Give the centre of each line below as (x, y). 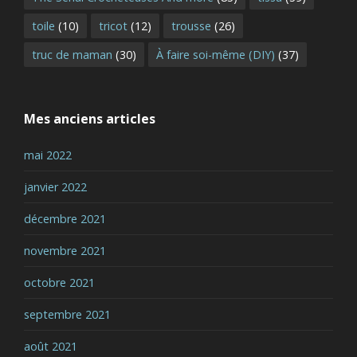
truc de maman (72, 54)
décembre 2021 (65, 218)
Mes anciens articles (90, 118)
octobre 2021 (59, 282)
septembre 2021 (67, 314)
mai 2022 (48, 155)
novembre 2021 (65, 250)
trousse (191, 25)
